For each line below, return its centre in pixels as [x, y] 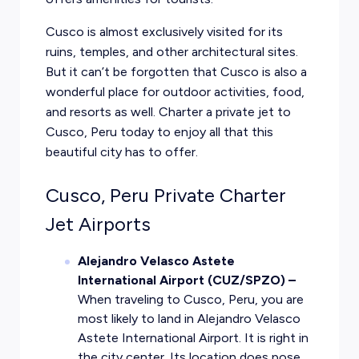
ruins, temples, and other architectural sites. [171, 52]
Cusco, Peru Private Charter [165, 195]
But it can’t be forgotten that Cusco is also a [176, 72]
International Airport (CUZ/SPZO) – [186, 280]
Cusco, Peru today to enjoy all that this [159, 132]
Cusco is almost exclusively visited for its [164, 32]
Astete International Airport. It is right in [193, 338]
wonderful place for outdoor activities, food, [175, 92]
